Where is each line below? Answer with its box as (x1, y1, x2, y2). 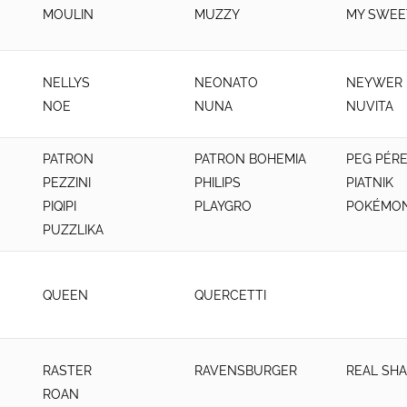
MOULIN (43, 7, 94, 22)
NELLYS (43, 74, 90, 90)
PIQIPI (43, 199, 76, 213)
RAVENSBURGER (194, 362, 297, 378)
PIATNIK (345, 175, 393, 190)
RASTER (43, 362, 92, 378)
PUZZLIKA (43, 223, 104, 237)
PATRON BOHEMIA (194, 152, 306, 166)
